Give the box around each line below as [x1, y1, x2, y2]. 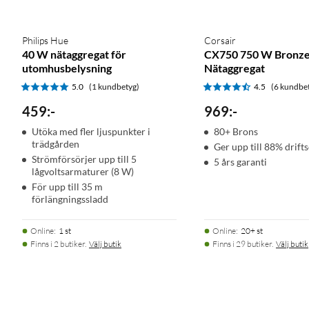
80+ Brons [214, 126, 258, 138]
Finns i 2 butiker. [30, 239, 86, 250]
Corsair [204, 34, 236, 47]
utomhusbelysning [22, 61, 112, 75]
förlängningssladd [32, 193, 108, 206]
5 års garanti [214, 156, 267, 168]
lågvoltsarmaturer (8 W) [32, 166, 134, 178]
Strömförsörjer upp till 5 [32, 153, 137, 166]
